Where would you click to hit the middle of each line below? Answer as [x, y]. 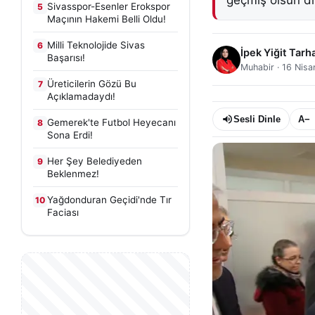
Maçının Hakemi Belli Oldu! [107, 19]
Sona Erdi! [70, 135]
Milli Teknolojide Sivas [96, 45]
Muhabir [257, 67]
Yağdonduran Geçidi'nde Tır [109, 200]
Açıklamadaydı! [81, 96]
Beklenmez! [73, 174]
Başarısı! [66, 58]
